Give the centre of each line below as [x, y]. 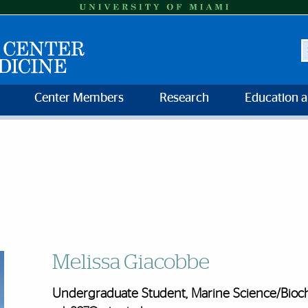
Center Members [79, 99]
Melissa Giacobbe [131, 263]
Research [184, 99]
